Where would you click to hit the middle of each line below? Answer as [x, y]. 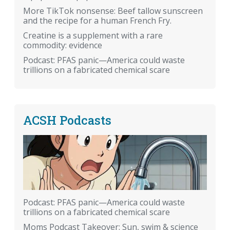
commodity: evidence [63, 45]
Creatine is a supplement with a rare [93, 36]
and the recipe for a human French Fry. [97, 21]
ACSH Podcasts [67, 120]
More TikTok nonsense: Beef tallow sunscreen [113, 11]
